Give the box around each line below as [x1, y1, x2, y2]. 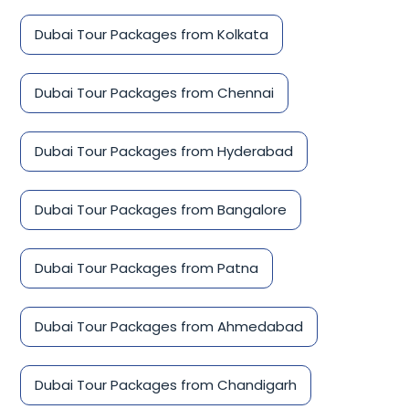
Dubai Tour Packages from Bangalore [35, 200, 287, 220]
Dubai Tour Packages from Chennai [35, 83, 274, 103]
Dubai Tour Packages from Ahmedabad [35, 317, 303, 337]
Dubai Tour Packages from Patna [35, 258, 258, 278]
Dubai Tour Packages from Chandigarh [35, 375, 297, 395]
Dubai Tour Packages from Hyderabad [35, 142, 293, 162]
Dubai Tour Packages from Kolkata [35, 25, 268, 45]
